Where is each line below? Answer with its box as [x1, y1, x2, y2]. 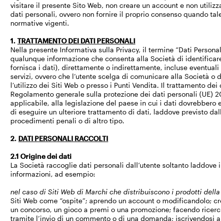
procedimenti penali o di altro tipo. [10, 116, 125, 125]
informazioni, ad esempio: [10, 170, 96, 178]
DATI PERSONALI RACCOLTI [18, 134, 109, 143]
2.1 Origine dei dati [10, 152, 72, 160]
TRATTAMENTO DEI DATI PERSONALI [17, 37, 136, 45]
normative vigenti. [10, 19, 70, 27]
